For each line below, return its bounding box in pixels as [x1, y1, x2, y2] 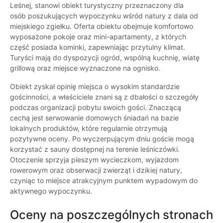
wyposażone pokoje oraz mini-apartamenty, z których [10, 32, 186, 41]
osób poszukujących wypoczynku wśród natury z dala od [10, 11, 198, 20]
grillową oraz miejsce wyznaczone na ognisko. [10, 64, 160, 73]
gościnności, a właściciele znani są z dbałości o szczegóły [10, 93, 199, 102]
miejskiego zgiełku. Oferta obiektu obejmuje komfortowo [10, 22, 193, 31]
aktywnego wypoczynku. [10, 187, 92, 196]
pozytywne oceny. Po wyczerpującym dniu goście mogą [10, 134, 194, 143]
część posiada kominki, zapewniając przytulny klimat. [10, 43, 185, 52]
